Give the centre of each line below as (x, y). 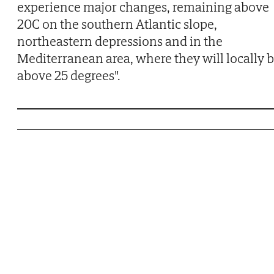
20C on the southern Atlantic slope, (117, 24)
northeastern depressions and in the (120, 41)
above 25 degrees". (69, 75)
